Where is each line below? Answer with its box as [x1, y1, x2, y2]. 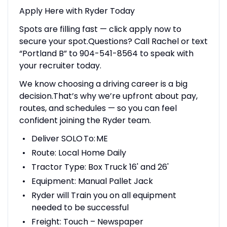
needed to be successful [31, 201, 129, 213]
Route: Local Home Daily [31, 146, 126, 159]
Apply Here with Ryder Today [19, 5, 135, 17]
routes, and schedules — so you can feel [19, 102, 177, 114]
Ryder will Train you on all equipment [31, 189, 176, 201]
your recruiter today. [19, 59, 101, 71]
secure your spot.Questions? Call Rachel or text [19, 35, 208, 47]
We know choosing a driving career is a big [19, 78, 187, 90]
